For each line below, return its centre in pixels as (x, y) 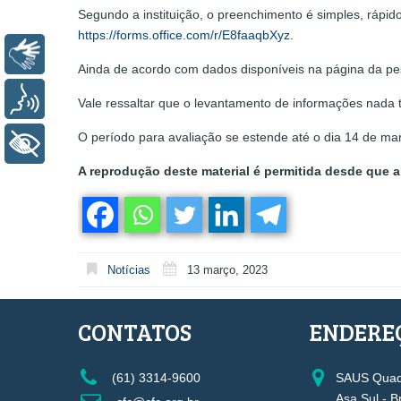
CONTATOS (135, 331)
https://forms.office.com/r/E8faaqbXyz (184, 35)
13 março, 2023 (227, 270)
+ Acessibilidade (111, 143)
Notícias (129, 270)
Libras (78, 54)
